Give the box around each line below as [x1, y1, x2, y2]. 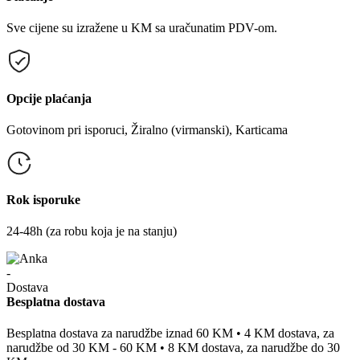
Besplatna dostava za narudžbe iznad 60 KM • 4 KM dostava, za [6, 326, 334, 340]
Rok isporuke [6, 193, 80, 207]
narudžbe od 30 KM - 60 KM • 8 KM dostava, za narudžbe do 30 [6, 341, 340, 354]
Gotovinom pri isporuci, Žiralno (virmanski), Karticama [6, 122, 288, 137]
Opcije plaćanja [6, 91, 92, 105]
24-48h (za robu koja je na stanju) [6, 224, 177, 239]
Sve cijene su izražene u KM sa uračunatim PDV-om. [6, 21, 277, 35]
